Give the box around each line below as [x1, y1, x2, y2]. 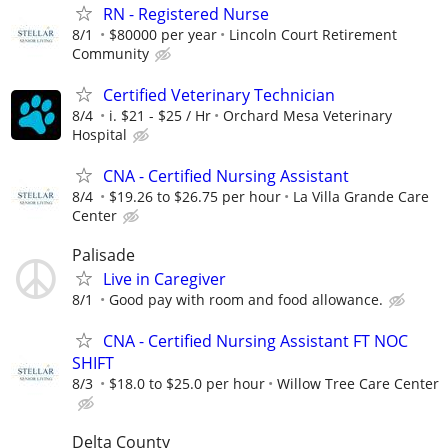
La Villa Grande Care [293, 186, 429, 206]
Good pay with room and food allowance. [109, 290, 383, 310]
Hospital [72, 124, 127, 144]
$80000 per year [109, 24, 217, 44]
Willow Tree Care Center [277, 374, 439, 394]
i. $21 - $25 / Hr [109, 105, 211, 125]
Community [72, 43, 149, 63]
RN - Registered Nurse [103, 2, 269, 25]
